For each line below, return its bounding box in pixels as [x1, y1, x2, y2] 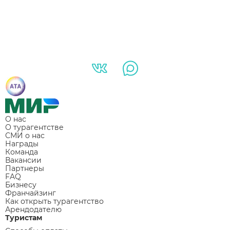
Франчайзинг [5, 188, 56, 198]
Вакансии [5, 156, 42, 165]
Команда [5, 147, 38, 157]
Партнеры [5, 164, 44, 174]
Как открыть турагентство [5, 197, 104, 206]
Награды [5, 139, 39, 149]
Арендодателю [5, 205, 62, 215]
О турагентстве [5, 123, 64, 132]
